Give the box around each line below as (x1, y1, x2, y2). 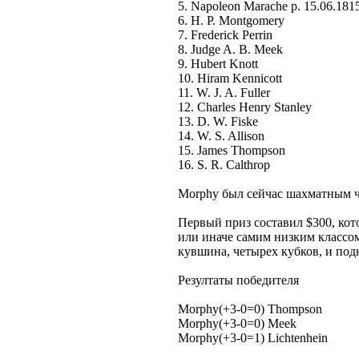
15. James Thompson (178, 143, 285, 157)
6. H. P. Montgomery (178, 14, 284, 27)
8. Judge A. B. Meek (178, 42, 283, 56)
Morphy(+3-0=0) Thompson (178, 302, 322, 316)
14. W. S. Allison (178, 129, 264, 143)
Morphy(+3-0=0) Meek (178, 317, 296, 330)
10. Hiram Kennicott (178, 71, 282, 85)
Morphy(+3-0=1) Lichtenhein (178, 331, 328, 345)
